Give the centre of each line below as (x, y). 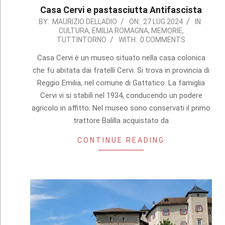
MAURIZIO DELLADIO (84, 22)
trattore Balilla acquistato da (121, 121)
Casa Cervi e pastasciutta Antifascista (121, 10)
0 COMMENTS (163, 40)
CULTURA (74, 31)
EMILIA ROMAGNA (120, 31)
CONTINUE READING (121, 140)
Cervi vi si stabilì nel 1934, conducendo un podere (121, 96)
